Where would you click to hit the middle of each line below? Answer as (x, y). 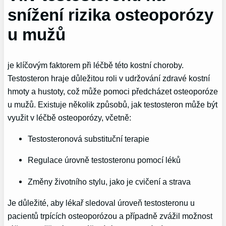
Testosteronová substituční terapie (89, 139)
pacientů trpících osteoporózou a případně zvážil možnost (110, 216)
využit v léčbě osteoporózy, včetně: (70, 117)
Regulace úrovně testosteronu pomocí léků (104, 160)
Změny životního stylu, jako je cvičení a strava (109, 181)
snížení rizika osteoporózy (111, 15)
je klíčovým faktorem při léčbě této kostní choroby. (96, 65)
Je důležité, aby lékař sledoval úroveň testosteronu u (101, 203)
